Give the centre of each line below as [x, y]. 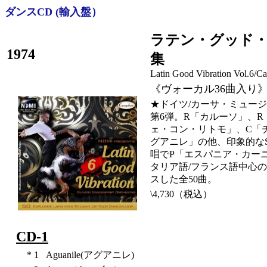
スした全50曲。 [184, 179]
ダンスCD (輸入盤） [53, 12]
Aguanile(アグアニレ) [90, 255]
